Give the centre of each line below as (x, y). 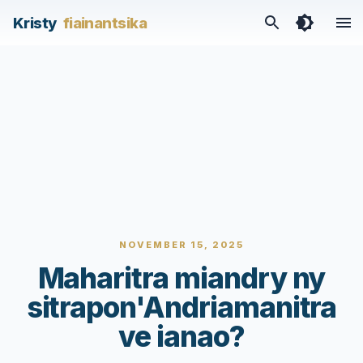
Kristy (35, 22)
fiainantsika (105, 22)
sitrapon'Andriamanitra (181, 307)
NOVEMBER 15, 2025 (181, 245)
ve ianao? (181, 336)
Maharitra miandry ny (181, 278)
